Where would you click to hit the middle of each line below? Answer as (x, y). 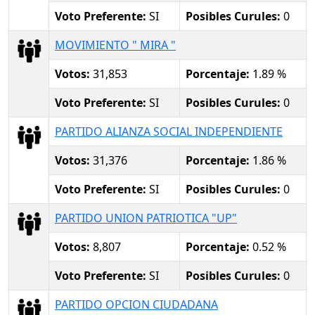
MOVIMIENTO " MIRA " (115, 45)
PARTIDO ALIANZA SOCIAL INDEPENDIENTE (169, 131)
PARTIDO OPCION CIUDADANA (136, 304)
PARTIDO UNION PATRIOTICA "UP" (146, 218)
